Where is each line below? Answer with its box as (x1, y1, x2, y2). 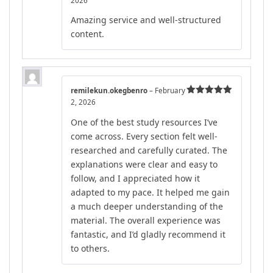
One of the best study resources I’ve (71, 116, 218, 129)
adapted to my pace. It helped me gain (71, 186, 230, 199)
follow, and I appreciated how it (71, 172, 200, 185)
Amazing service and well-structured (71, 14, 221, 26)
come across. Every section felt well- (71, 130, 218, 143)
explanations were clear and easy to (71, 158, 218, 171)
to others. (71, 243, 110, 255)
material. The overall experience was (71, 214, 221, 227)
